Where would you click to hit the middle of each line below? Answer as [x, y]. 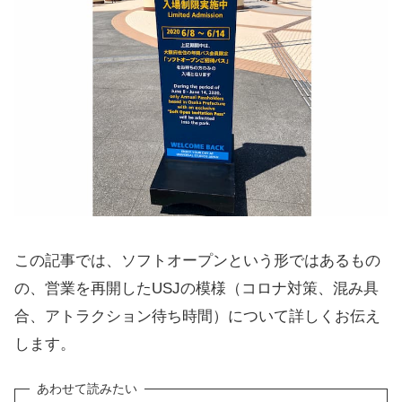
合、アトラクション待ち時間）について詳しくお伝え [197, 316]
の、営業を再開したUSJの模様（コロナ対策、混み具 [197, 288]
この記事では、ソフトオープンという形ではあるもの [197, 260]
